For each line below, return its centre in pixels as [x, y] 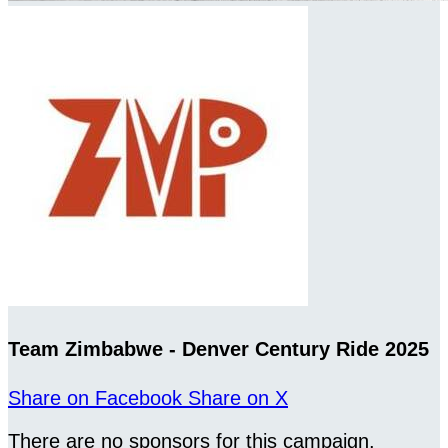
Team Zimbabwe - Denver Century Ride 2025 [218, 348]
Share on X [238, 398]
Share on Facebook [95, 398]
